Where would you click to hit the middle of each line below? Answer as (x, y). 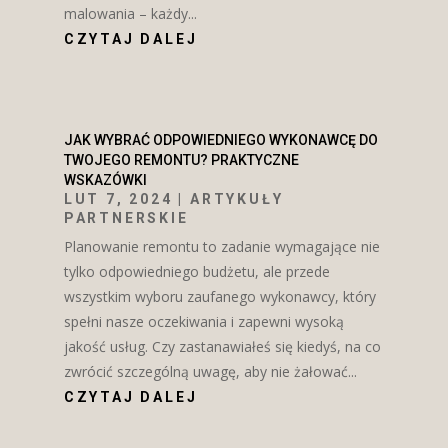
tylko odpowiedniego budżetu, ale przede (196, 271)
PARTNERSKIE (126, 217)
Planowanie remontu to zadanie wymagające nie (221, 246)
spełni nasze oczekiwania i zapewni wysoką (203, 321)
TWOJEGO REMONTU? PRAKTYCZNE (181, 159)
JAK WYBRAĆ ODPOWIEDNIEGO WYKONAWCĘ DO (220, 139)
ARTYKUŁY (237, 198)
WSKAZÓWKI (105, 179)
